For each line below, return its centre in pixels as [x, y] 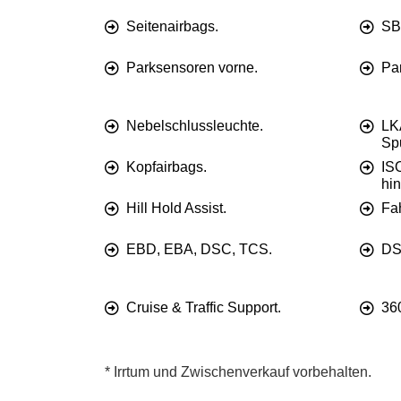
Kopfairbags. [166, 167]
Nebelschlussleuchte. [195, 126]
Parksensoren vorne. [192, 68]
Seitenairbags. [172, 27]
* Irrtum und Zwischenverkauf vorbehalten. [238, 372]
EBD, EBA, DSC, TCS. [199, 250]
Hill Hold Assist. [176, 209]
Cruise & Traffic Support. [204, 308]
